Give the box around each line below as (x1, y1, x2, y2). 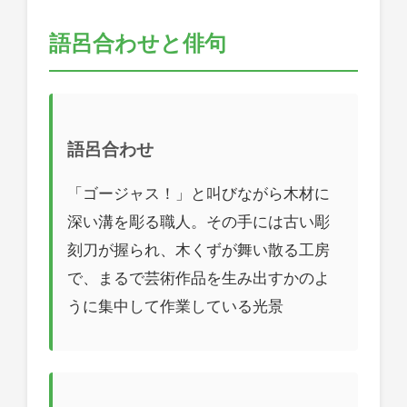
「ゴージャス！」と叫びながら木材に (67, 184, 330, 203)
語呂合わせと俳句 (49, 30, 226, 57)
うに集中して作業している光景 (67, 297, 283, 316)
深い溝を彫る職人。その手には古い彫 (67, 213, 330, 232)
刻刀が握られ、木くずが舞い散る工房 (67, 241, 330, 260)
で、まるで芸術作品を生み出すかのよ (67, 269, 330, 288)
